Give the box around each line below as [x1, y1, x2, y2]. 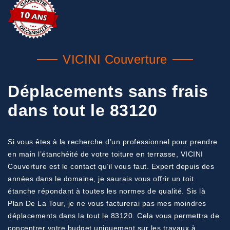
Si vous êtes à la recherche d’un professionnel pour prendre [8, 138, 218, 146]
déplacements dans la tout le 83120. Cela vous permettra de [8, 212, 219, 220]
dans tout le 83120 [8, 101, 157, 120]
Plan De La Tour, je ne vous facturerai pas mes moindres [8, 199, 206, 207]
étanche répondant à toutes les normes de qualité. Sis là [8, 187, 205, 195]
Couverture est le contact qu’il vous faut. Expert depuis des [8, 162, 214, 170]
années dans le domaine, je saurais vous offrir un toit [8, 175, 194, 183]
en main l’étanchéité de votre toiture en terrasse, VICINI [8, 150, 203, 158]
